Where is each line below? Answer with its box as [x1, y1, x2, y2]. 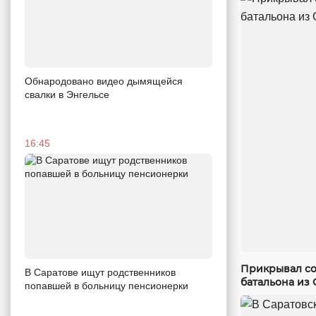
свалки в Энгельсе [25, 88, 109, 100]
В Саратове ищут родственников [25, 267, 176, 279]
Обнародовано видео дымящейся [25, 75, 183, 87]
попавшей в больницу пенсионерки [25, 280, 188, 292]
